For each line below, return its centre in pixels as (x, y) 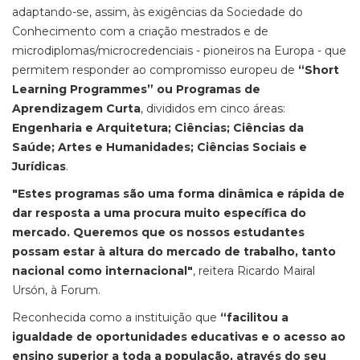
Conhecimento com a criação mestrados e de (140, 31)
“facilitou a (254, 317)
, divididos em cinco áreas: (213, 108)
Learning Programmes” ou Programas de (136, 89)
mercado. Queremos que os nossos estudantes (158, 232)
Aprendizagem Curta (76, 108)
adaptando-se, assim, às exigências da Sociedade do (157, 12)
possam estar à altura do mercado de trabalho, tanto (174, 252)
